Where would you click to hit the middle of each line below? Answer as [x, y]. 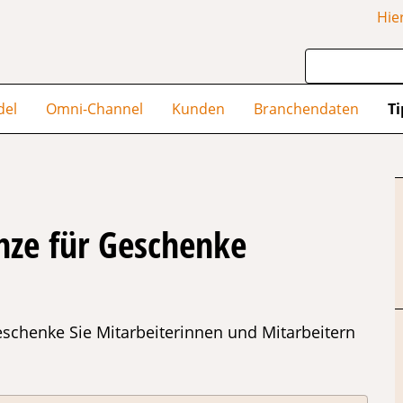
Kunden [198, 109]
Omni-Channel [94, 109]
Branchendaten [306, 109]
